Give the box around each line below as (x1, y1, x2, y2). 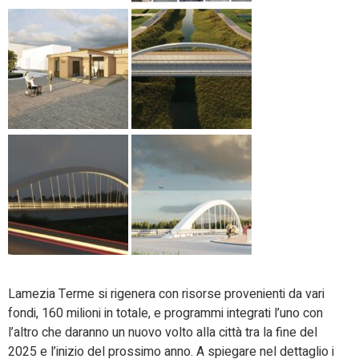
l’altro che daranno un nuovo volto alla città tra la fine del (8, 323, 317, 343)
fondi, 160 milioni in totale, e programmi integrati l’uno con (8, 304, 323, 324)
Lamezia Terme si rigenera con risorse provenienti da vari (8, 284, 325, 305)
